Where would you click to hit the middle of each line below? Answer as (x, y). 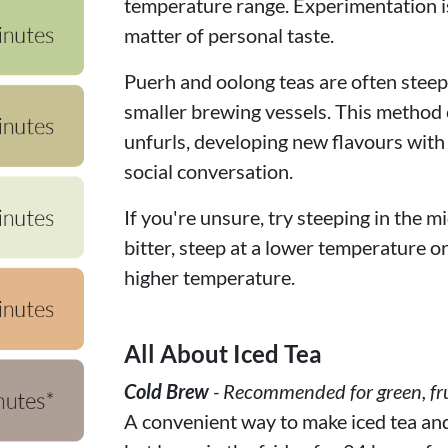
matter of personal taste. (229, 34)
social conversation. (208, 170)
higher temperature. (209, 276)
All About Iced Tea (223, 353)
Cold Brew (166, 390)
